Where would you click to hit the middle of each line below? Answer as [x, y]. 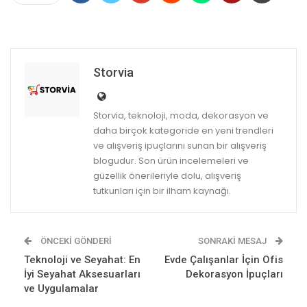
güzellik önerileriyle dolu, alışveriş [167, 175]
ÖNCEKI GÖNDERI [75, 241]
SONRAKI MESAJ [233, 241]
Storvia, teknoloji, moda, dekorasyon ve [181, 115]
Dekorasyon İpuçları [234, 274]
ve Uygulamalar [61, 288]
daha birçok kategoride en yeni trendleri [183, 130]
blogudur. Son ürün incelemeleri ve [171, 160]
